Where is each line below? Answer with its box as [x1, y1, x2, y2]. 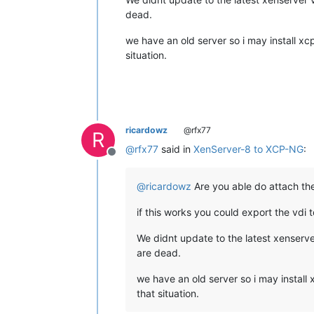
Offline [111, 152, 146, 167]
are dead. [137, 247, 181, 259]
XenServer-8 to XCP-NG [193, 143, 303, 156]
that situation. [137, 287, 199, 300]
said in [158, 143, 193, 156]
